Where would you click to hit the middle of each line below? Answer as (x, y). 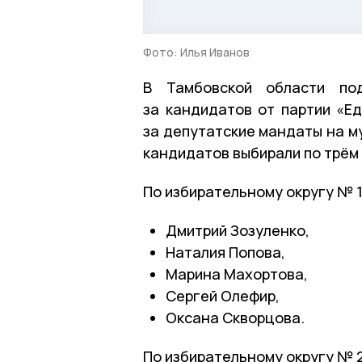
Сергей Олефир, (223, 295)
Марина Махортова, (237, 274)
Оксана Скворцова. (235, 317)
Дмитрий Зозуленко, (238, 230)
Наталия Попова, (225, 252)
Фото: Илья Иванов (196, 52)
